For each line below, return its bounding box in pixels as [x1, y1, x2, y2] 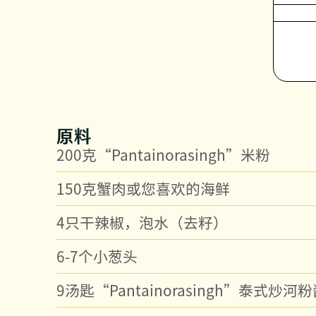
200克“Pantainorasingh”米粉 [56, 143, 270, 165]
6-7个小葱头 [56, 245, 138, 267]
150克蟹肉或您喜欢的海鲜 [56, 177, 230, 199]
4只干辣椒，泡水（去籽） [56, 211, 228, 233]
